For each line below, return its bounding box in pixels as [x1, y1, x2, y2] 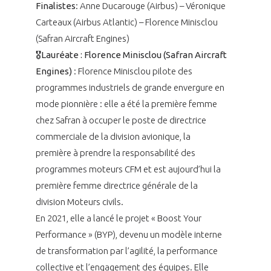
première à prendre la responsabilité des [35, 147, 195, 158]
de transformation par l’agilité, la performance [35, 245, 218, 256]
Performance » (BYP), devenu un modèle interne [35, 229, 222, 240]
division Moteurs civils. [35, 196, 123, 207]
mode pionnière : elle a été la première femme [35, 98, 217, 109]
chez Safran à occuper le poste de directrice [35, 114, 206, 125]
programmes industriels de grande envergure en [35, 82, 224, 93]
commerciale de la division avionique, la [35, 131, 191, 142]
